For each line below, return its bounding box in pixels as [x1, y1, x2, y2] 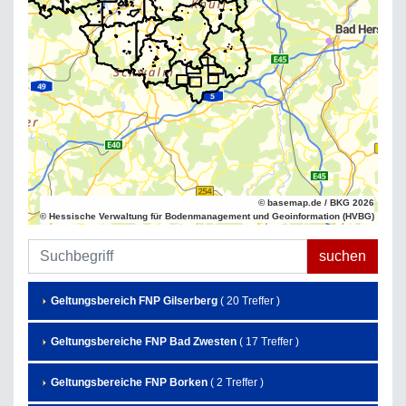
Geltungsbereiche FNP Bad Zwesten [51, 335, 237, 348]
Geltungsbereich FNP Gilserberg [51, 295, 217, 307]
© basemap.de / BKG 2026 [258, 198, 374, 208]
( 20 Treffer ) [217, 295, 280, 307]
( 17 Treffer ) [237, 335, 299, 348]
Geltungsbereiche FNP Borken [51, 376, 208, 389]
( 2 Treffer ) [208, 376, 264, 389]
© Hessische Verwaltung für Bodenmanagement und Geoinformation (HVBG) [40, 211, 374, 221]
